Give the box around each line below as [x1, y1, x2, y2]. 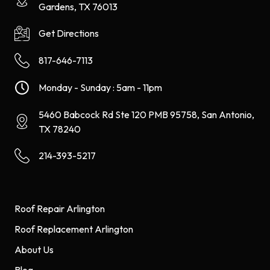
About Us [14, 243, 54, 256]
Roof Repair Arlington [14, 202, 105, 215]
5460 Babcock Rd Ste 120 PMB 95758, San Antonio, [39, 108, 254, 121]
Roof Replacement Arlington [14, 222, 133, 235]
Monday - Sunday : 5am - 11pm [39, 81, 162, 94]
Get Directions [39, 27, 99, 40]
